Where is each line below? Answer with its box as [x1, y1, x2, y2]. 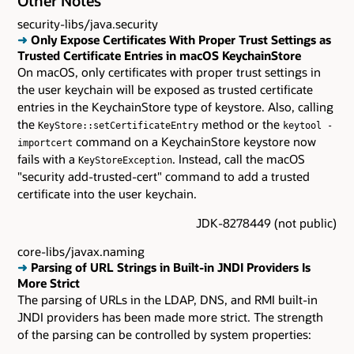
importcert [17, 137, 73, 149]
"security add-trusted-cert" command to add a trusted [17, 168, 310, 184]
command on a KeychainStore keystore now [73, 133, 316, 149]
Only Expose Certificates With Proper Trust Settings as [28, 31, 331, 47]
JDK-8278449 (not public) [196, 215, 337, 232]
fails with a [17, 150, 78, 167]
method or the [198, 115, 283, 132]
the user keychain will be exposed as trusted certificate [17, 81, 313, 97]
